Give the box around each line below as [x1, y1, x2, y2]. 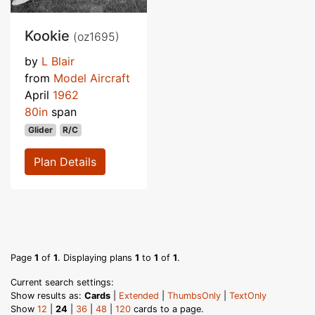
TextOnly [229, 290, 266, 301]
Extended [119, 290, 159, 301]
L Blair [41, 53, 75, 68]
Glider [27, 124, 53, 135]
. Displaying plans [58, 252, 135, 263]
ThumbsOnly [167, 290, 221, 301]
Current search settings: [11, 276, 114, 288]
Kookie [25, 27, 73, 44]
